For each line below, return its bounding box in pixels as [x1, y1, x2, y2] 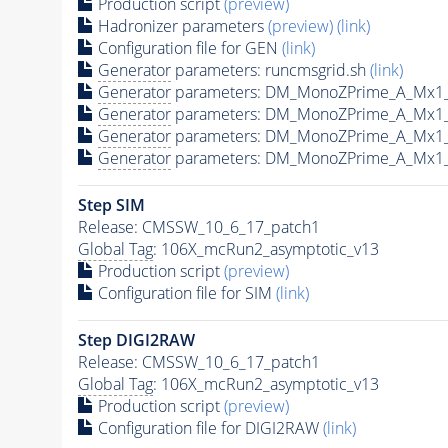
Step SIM [77, 193, 145, 216]
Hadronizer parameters [93, 14, 268, 37]
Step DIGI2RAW [77, 328, 195, 351]
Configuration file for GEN [93, 36, 282, 59]
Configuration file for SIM [93, 281, 276, 304]
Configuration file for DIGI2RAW [93, 416, 323, 439]
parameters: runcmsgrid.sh [170, 58, 370, 81]
